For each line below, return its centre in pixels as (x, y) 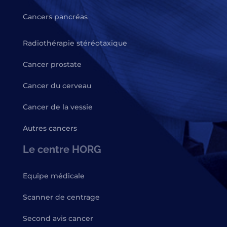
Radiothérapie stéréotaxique (75, 43)
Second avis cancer (58, 218)
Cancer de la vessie (58, 107)
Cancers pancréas (55, 16)
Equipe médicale (53, 176)
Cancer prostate (52, 64)
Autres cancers (50, 128)
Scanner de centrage (61, 197)
